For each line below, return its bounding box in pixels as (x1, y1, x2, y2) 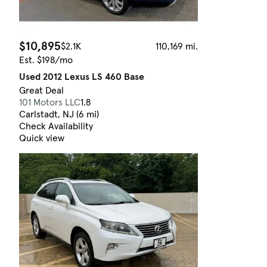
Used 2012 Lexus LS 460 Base (19, 70, 144, 83)
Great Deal (19, 84, 64, 97)
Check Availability (19, 120, 93, 132)
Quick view (19, 132, 64, 144)
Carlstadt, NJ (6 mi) (19, 108, 99, 120)
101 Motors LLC (19, 96, 80, 108)
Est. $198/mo (19, 54, 73, 66)
